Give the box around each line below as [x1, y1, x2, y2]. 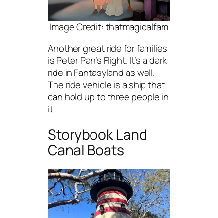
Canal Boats [48, 140, 124, 160]
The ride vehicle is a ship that [48, 78, 165, 91]
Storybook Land [48, 125, 147, 144]
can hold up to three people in [48, 90, 169, 103]
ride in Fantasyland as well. [48, 66, 155, 79]
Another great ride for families [48, 41, 167, 54]
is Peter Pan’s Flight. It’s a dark [48, 54, 167, 67]
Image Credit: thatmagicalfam [50, 20, 168, 34]
